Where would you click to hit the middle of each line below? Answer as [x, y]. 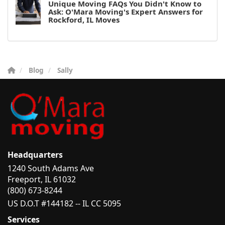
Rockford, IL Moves [84, 19]
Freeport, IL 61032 [42, 179]
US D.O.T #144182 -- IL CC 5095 [64, 203]
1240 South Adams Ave [51, 168]
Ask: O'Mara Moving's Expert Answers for [126, 11]
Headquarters [35, 154]
